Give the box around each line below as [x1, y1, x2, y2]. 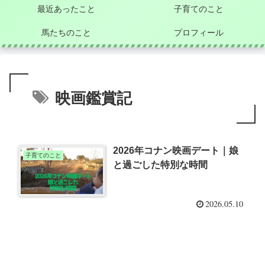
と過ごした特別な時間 [113, 159, 208, 170]
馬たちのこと [41, 27, 91, 37]
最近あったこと [37, 4, 95, 14]
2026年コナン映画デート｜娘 [113, 145, 239, 156]
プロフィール [174, 27, 224, 37]
